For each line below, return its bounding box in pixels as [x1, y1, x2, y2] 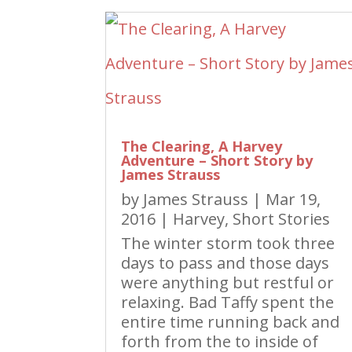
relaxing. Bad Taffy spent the [121, 291, 335, 313]
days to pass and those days [121, 252, 330, 274]
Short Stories [233, 208, 331, 230]
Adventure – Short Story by [121, 151, 313, 170]
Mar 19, [266, 189, 321, 211]
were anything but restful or [121, 272, 335, 294]
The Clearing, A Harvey [121, 137, 283, 156]
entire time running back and [121, 311, 340, 333]
